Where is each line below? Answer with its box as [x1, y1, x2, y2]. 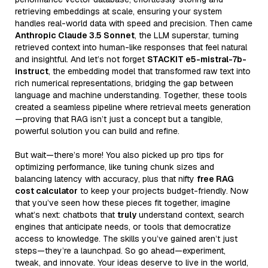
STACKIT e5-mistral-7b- [147, 53, 246, 65]
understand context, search [136, 209, 244, 220]
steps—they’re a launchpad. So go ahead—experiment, [15, 245, 226, 256]
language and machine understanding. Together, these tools [15, 89, 247, 100]
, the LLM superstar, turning [135, 29, 239, 41]
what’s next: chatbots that [15, 209, 117, 220]
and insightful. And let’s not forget [15, 53, 147, 65]
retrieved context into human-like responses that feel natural [15, 41, 247, 53]
